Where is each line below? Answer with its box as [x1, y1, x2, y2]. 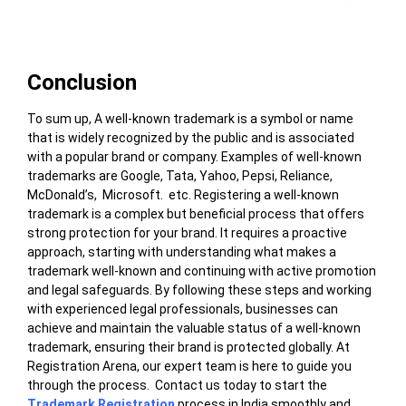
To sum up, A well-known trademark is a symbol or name [26, 111, 353, 126]
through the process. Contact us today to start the [26, 377, 327, 392]
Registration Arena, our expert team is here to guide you [26, 358, 352, 373]
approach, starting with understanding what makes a [26, 244, 336, 259]
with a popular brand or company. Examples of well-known [26, 149, 362, 164]
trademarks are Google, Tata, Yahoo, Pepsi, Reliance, [26, 168, 333, 183]
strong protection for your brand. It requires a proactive [26, 225, 347, 240]
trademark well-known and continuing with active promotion [26, 263, 376, 278]
